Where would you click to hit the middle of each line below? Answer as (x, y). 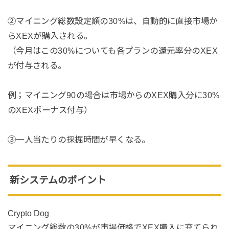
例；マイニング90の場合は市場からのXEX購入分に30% (113, 95)
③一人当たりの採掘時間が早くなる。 (79, 139)
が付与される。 (37, 65)
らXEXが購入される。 (50, 36)
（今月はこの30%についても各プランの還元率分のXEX (112, 50)
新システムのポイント (58, 180)
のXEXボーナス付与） (50, 110)
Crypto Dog (28, 213)
